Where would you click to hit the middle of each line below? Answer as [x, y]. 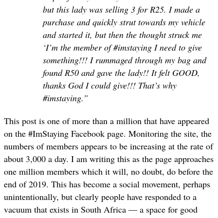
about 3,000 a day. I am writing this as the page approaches [109, 158]
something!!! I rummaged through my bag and [125, 60]
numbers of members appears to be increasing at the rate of [109, 146]
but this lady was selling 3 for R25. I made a [121, 9]
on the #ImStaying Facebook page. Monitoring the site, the [108, 133]
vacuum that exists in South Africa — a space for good [101, 209]
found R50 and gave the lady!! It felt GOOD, [121, 73]
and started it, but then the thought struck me [122, 35]
